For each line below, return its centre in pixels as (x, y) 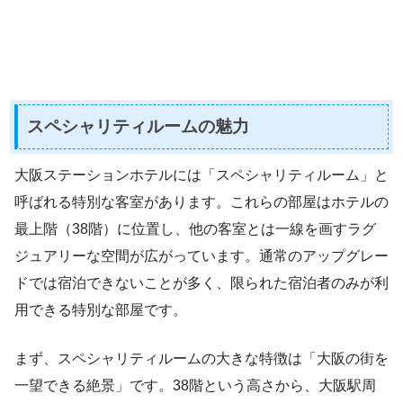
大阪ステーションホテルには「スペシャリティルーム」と (201, 175)
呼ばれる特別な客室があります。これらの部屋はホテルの (201, 201)
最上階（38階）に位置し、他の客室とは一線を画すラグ (195, 228)
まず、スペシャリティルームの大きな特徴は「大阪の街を (201, 358)
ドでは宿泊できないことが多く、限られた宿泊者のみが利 (201, 282)
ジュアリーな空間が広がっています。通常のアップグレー (201, 255)
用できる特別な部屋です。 (101, 309)
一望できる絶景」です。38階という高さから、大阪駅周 (195, 385)
